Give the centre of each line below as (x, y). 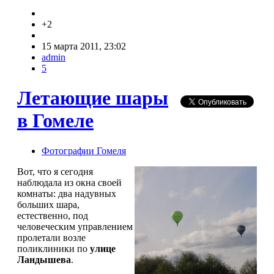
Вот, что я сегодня (55, 171)
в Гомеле (55, 121)
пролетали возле (51, 237)
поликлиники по (54, 248)
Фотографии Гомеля (84, 150)
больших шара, (48, 204)
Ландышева (44, 259)
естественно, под (53, 215)
